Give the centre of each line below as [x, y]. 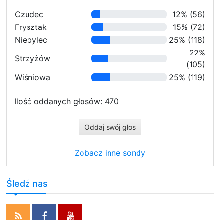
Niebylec [31, 40]
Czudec [29, 14]
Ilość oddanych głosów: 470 [67, 101]
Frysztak [31, 27]
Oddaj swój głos [110, 127]
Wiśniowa [32, 77]
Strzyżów [32, 58]
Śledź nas [27, 183]
